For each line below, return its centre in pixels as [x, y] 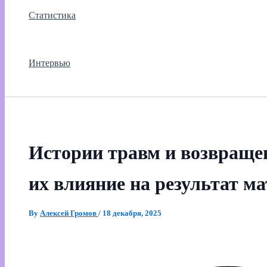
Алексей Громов [69, 213]
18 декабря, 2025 [132, 213]
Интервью [49, 63]
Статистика [52, 15]
